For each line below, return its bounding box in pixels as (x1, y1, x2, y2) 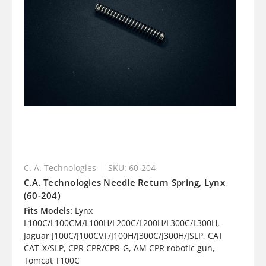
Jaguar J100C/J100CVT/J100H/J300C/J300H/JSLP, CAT (23, 229, 223, 241)
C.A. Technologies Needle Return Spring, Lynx (23, 176, 225, 188)
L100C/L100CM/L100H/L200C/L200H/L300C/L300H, (23, 217, 220, 229)
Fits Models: (23, 204, 72, 216)
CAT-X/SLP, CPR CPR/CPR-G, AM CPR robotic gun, (23, 242, 215, 254)
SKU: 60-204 (107, 161, 156, 173)
